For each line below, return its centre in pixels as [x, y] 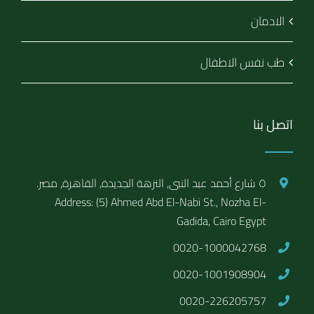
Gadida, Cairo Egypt [221, 220]
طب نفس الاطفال [243, 62]
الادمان [268, 21]
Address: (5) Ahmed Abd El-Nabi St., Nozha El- [160, 202]
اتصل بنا [273, 124]
